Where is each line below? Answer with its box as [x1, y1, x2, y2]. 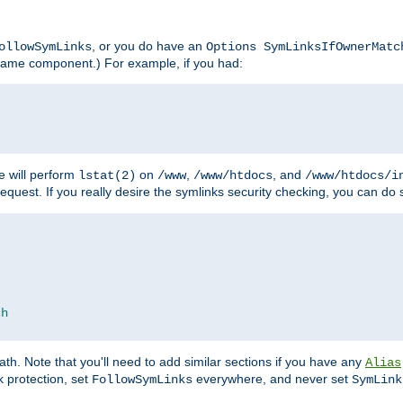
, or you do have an [92, 39, 206, 54]
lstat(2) [78, 168, 136, 184]
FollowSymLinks [92, 372, 193, 388]
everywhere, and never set [193, 372, 352, 387]
